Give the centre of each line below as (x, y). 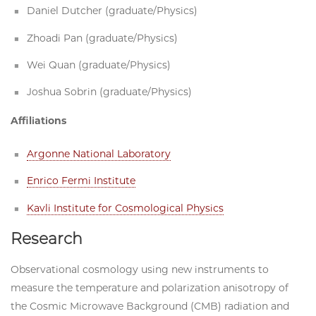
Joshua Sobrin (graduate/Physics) (110, 92)
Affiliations (38, 121)
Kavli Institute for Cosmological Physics (126, 208)
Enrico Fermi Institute (81, 181)
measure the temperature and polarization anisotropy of (150, 287)
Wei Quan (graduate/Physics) (99, 65)
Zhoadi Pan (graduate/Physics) (103, 38)
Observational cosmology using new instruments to (140, 269)
